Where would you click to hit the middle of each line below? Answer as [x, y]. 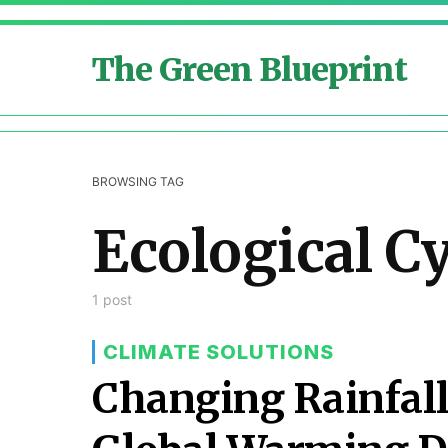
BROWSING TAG [138, 181]
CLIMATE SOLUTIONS [218, 352]
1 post [112, 299]
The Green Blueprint [249, 70]
